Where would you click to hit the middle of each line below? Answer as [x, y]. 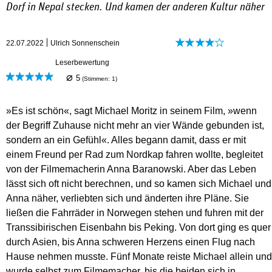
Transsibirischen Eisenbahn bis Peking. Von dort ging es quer [138, 228]
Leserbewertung [82, 63]
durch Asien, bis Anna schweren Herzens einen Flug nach [131, 242]
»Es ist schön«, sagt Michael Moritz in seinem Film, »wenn [131, 111]
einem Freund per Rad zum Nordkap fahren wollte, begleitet [134, 155]
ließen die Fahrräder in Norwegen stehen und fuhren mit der [135, 213]
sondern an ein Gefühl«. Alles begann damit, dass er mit [126, 140]
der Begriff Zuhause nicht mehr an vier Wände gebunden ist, [135, 126]
